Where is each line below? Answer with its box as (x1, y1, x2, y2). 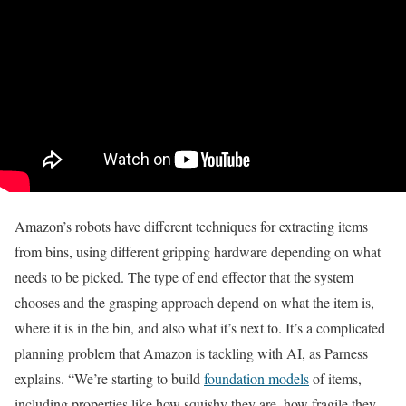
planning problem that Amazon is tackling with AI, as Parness (14, 343, 368, 362)
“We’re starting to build (68, 368, 204, 388)
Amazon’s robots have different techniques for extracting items (14, 216, 368, 236)
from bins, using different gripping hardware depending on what (14, 241, 381, 261)
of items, (309, 368, 362, 388)
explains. (14, 368, 68, 388)
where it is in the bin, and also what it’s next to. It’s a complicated (14, 317, 385, 337)
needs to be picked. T (14, 266, 137, 286)
